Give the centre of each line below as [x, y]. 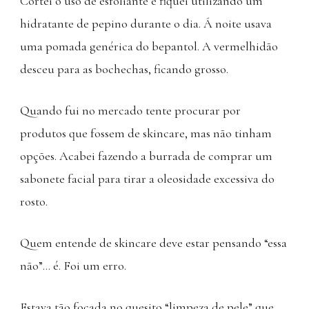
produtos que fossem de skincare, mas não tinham [146, 133]
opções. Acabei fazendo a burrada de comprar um [146, 156]
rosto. [34, 201]
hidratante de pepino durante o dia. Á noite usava [146, 23]
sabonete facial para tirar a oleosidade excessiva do [147, 178]
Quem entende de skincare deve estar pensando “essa [153, 242]
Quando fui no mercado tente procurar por [130, 110]
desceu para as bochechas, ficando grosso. [124, 69]
